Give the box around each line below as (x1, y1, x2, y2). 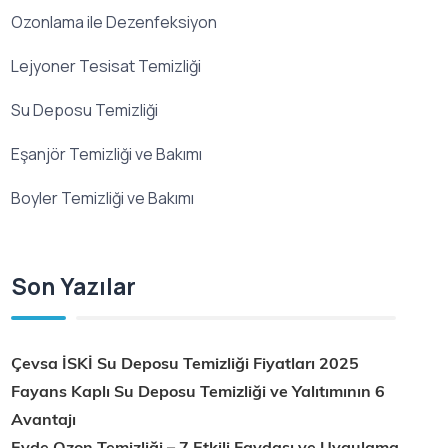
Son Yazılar (11, 269, 137, 302)
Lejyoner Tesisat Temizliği (11, 54, 202, 77)
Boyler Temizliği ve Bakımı (11, 186, 195, 209)
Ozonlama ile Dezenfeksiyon (11, 10, 218, 33)
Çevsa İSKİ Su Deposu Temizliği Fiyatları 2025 (11, 353, 360, 374)
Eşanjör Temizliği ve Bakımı (11, 142, 203, 165)
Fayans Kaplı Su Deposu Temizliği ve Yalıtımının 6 (11, 381, 386, 402)
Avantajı (11, 409, 77, 430)
